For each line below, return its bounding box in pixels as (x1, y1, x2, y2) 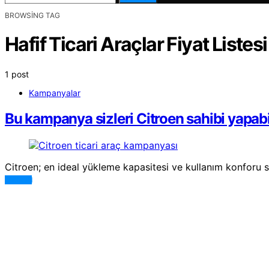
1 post (5, 68, 29, 79)
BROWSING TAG (5, 11, 60, 20)
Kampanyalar (29, 87, 80, 98)
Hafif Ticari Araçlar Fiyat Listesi (5, 32, 267, 56)
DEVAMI (5, 175, 32, 184)
